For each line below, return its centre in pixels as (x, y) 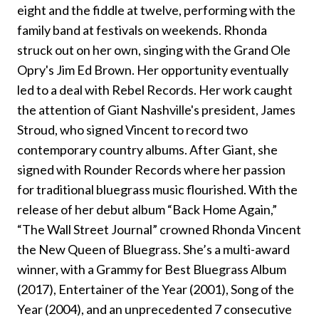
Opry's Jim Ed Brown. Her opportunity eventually (153, 69)
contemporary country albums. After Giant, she (147, 149)
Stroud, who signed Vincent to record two (132, 129)
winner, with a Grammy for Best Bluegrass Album (152, 269)
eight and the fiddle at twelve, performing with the (156, 10)
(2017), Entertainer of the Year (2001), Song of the (156, 289)
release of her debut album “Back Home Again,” (147, 209)
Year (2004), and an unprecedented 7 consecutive (155, 309)
